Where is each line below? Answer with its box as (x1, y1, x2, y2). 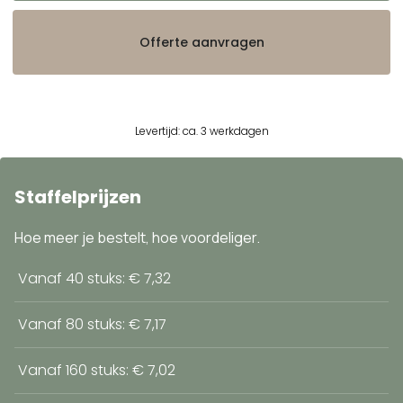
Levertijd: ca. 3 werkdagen (134, 122, 269, 139)
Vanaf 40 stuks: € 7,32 (18, 267, 171, 289)
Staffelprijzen (14, 184, 141, 210)
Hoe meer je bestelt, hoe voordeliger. (14, 227, 260, 247)
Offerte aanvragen (139, 33, 264, 51)
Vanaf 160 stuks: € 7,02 (18, 359, 175, 381)
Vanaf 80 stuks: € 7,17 (18, 313, 166, 335)
